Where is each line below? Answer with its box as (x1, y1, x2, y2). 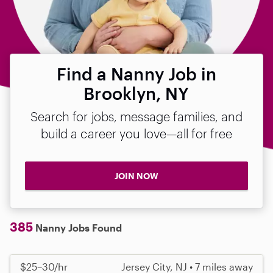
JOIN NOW (115, 171, 158, 181)
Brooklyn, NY (83, 83, 190, 103)
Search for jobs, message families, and (30, 109, 243, 124)
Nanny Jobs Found (33, 221, 122, 233)
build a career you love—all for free (40, 126, 233, 141)
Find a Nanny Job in (56, 64, 217, 83)
